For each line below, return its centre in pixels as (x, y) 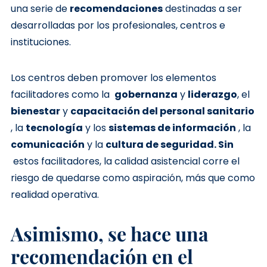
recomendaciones (116, 9)
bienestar (35, 111)
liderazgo (212, 94)
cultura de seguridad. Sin (169, 145)
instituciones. (41, 42)
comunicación (47, 145)
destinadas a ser (202, 9)
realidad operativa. (55, 195)
